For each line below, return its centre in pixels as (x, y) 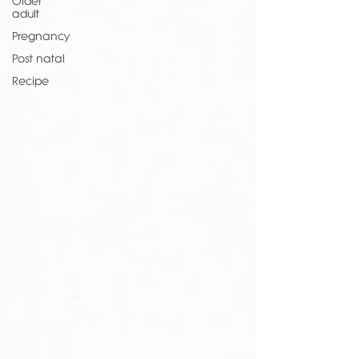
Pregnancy (41, 36)
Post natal (38, 58)
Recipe (30, 81)
